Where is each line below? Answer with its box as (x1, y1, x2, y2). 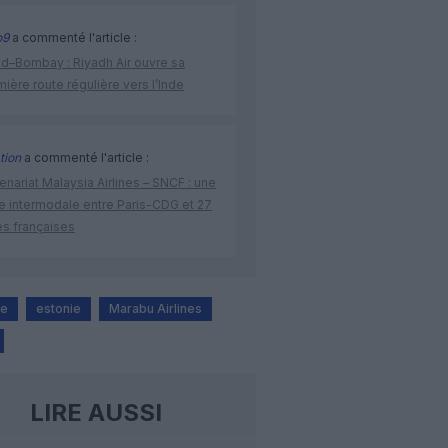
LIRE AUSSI (29, 398, 162, 428)
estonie (36, 301, 81, 317)
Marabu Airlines (109, 301, 202, 317)
